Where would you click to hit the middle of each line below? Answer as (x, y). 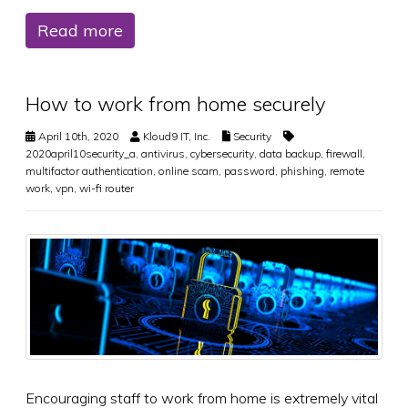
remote (347, 171)
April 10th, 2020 (77, 137)
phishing (302, 171)
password (250, 171)
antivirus (163, 154)
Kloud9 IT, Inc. (177, 137)
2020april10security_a (81, 154)
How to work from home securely (176, 104)
